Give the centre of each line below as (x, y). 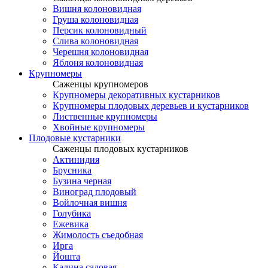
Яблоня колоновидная (98, 63)
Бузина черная (82, 181)
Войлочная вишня (90, 202)
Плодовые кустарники (75, 138)
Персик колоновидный (100, 30)
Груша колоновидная (95, 19)
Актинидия (76, 159)
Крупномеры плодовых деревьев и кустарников (151, 106)
